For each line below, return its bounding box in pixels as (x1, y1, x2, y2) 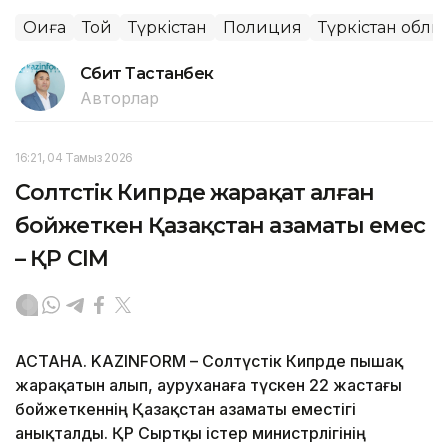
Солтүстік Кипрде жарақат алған (15, 179, 375, 207)
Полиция (223, 18, 302, 38)
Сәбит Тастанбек (80, 64, 214, 84)
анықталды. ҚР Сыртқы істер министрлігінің (15, 423, 366, 444)
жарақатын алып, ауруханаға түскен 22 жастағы (15, 375, 402, 396)
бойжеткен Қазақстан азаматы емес (15, 212, 425, 240)
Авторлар (80, 88, 159, 109)
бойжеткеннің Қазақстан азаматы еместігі (15, 399, 356, 420)
